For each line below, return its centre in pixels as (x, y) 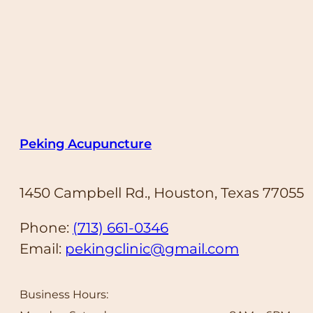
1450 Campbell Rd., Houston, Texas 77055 (162, 192)
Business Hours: (64, 294)
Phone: (46, 227)
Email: (42, 248)
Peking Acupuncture (86, 144)
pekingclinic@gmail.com (152, 248)
